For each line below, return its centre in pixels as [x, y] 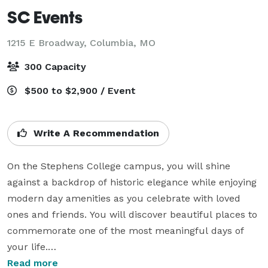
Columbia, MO [123, 42]
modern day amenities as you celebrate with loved [124, 198]
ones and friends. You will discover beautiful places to [132, 214]
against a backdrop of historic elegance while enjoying [132, 182]
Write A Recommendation [95, 133]
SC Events [45, 17]
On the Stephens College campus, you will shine [119, 166]
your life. [28, 246]
